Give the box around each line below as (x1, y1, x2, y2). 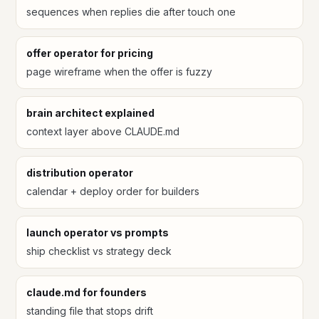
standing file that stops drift (26, 305, 153, 318)
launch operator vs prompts (26, 226, 169, 239)
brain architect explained (26, 107, 155, 120)
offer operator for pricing (26, 47, 153, 60)
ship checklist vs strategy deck (26, 245, 172, 258)
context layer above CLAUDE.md (26, 125, 179, 138)
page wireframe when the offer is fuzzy (26, 66, 212, 78)
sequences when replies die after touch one (26, 6, 236, 19)
